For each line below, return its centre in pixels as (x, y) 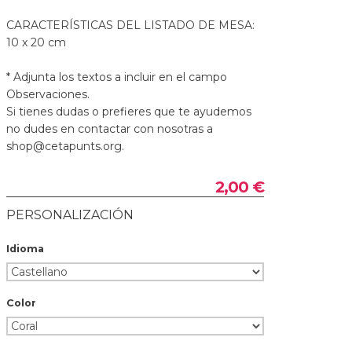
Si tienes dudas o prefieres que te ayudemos (129, 112)
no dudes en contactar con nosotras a (110, 129)
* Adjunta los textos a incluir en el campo (117, 77)
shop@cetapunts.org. (65, 147)
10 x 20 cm (36, 43)
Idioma (25, 249)
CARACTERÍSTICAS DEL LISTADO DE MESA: (130, 26)
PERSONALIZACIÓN (70, 215)
